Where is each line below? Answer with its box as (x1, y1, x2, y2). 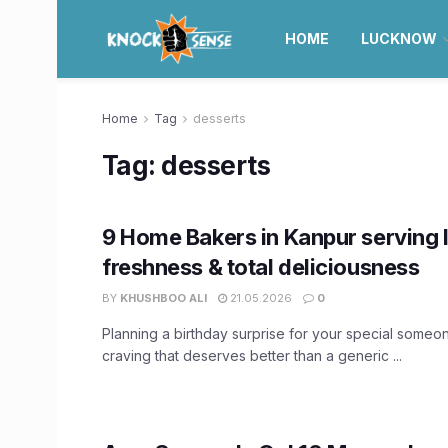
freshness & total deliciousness (102, 254, 420, 280)
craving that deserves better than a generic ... (102, 347, 402, 364)
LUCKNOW (360, 30, 437, 47)
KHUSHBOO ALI (120, 291, 207, 305)
